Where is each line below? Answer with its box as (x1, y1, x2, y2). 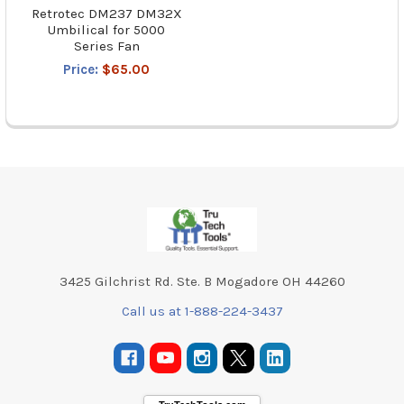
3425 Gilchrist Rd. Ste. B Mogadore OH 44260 (59, 273, 345, 290)
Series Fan (73, 37, 140, 54)
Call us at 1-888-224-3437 (121, 303, 283, 320)
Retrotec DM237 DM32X (31, 5, 182, 22)
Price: (63, 60, 103, 78)
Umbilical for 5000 (48, 21, 166, 38)
